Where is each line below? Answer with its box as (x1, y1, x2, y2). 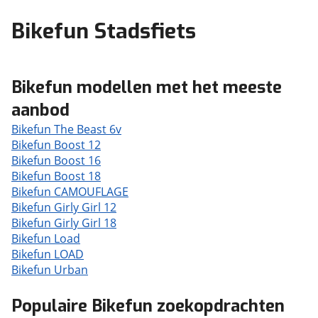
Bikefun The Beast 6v (11, 121, 121, 137)
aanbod (11, 99, 70, 121)
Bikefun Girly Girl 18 (11, 215, 116, 231)
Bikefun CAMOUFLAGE (11, 184, 128, 199)
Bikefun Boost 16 (11, 153, 101, 168)
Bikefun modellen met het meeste (11, 76, 282, 99)
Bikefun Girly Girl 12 (11, 199, 116, 215)
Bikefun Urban (11, 262, 88, 278)
